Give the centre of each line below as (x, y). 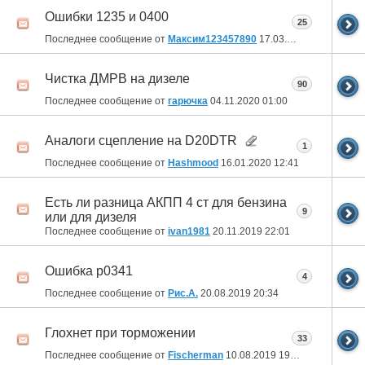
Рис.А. (183, 293)
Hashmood (193, 163)
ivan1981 (189, 231)
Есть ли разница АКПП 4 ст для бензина (166, 202)
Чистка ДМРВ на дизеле (117, 78)
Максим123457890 (212, 39)
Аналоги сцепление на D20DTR (141, 140)
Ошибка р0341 (89, 271)
